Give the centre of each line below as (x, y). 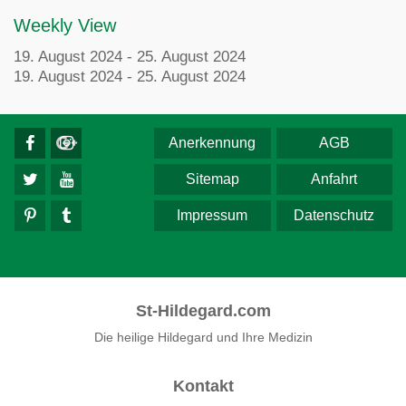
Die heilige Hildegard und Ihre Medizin (203, 337)
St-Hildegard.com (203, 311)
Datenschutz (334, 215)
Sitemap (212, 179)
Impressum (213, 215)
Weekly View (65, 25)
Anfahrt (334, 179)
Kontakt (203, 386)
